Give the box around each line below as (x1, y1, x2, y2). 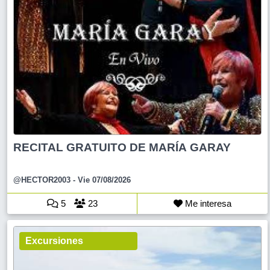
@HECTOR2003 (13, 175, 71, 184)
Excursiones (25, 235, 83, 246)
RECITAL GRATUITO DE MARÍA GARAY (13, 140, 231, 154)
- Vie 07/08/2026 (71, 175, 131, 184)
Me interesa (183, 198, 231, 209)
